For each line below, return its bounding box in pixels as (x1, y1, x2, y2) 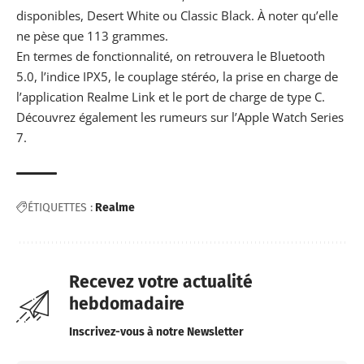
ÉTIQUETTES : (28, 201, 93, 215)
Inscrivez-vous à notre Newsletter (69, 325, 244, 340)
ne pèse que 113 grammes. (16, 28, 168, 45)
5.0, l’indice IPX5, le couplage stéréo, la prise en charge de (16, 68, 338, 85)
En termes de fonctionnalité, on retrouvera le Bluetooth (16, 48, 325, 65)
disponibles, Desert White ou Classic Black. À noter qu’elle (16, 7, 338, 24)
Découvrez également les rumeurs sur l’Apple (16, 109, 272, 126)
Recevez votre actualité (69, 271, 253, 293)
